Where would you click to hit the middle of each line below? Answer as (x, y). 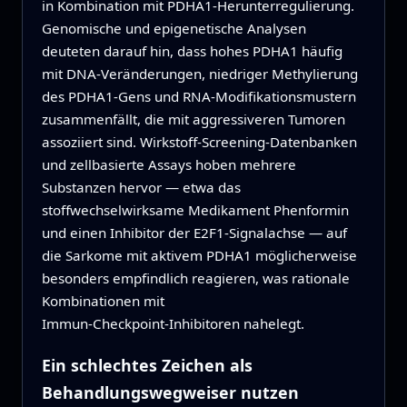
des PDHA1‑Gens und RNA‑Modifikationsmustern (199, 97)
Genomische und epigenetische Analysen (174, 29)
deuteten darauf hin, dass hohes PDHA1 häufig (192, 51)
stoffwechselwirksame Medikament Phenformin (195, 210)
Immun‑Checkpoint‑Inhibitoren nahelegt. (173, 324)
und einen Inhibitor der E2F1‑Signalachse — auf (194, 233)
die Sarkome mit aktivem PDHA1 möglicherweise (199, 256)
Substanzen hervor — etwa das (141, 188)
